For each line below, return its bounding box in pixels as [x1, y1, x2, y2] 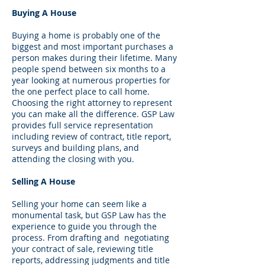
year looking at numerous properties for [12, 75, 170, 86]
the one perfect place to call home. [12, 86, 150, 97]
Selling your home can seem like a [12, 198, 147, 209]
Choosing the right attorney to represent [12, 97, 172, 108]
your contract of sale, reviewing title [12, 243, 153, 254]
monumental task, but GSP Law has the [12, 209, 166, 221]
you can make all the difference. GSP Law [12, 108, 174, 119]
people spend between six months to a [12, 63, 166, 75]
